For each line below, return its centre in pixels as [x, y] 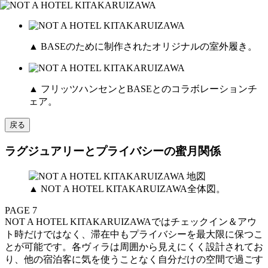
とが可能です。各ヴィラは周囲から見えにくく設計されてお [134, 246]
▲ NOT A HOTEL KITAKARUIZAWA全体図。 [127, 188]
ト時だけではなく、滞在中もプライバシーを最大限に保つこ [134, 234]
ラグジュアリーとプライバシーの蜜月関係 [113, 151]
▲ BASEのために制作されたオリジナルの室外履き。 [143, 47]
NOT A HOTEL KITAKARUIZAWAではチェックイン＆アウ [131, 221]
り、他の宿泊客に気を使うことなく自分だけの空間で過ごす [134, 259]
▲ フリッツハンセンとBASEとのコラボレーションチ [143, 89]
